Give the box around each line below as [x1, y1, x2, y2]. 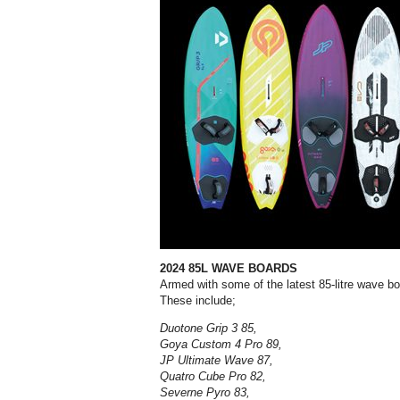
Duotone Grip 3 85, [160, 321, 257, 336]
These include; [160, 294, 236, 308]
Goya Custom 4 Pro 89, [160, 337, 282, 352]
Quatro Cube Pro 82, [160, 370, 266, 384]
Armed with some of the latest [160, 278, 319, 292]
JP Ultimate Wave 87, [160, 354, 273, 368]
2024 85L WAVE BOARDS [160, 262, 297, 276]
